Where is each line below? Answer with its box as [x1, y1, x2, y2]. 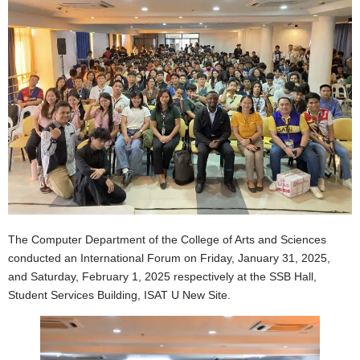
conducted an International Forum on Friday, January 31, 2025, [8, 252, 330, 265]
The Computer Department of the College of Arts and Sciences [8, 233, 326, 247]
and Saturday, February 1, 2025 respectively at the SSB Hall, [8, 270, 317, 284]
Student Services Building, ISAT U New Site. [8, 288, 231, 302]
